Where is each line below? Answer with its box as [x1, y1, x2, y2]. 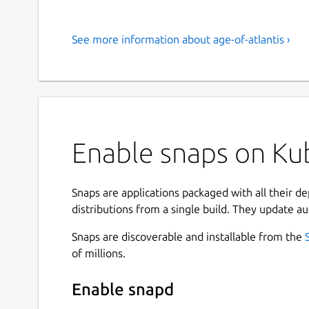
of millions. [72, 246, 126, 259]
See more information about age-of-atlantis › [72, 32, 290, 46]
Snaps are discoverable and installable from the [72, 230, 305, 243]
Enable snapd [72, 280, 174, 299]
